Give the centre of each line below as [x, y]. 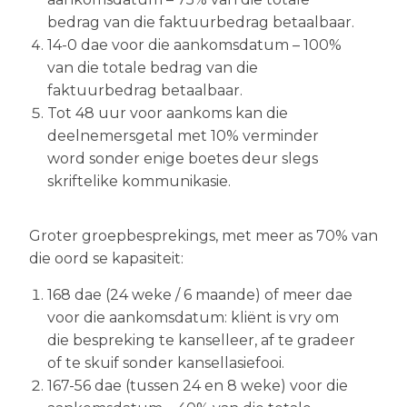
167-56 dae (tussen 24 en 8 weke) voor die [198, 386]
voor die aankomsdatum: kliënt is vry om [193, 318]
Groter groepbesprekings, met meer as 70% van [203, 236]
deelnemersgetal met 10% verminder [183, 136]
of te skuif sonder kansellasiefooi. [166, 363]
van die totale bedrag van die [153, 68]
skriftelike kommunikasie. [139, 181]
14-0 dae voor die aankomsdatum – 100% [194, 45]
